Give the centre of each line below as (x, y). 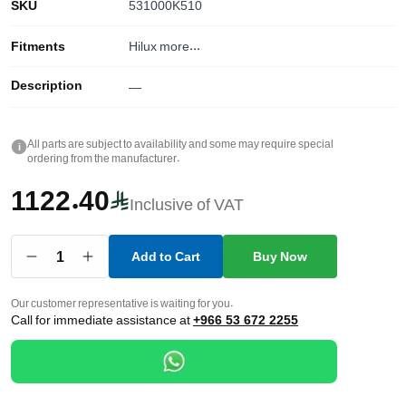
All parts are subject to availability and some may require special (180, 144)
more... (180, 46)
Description (47, 85)
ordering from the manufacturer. (104, 158)
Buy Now (280, 256)
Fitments (38, 46)
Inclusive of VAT (187, 204)
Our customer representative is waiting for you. (122, 303)
